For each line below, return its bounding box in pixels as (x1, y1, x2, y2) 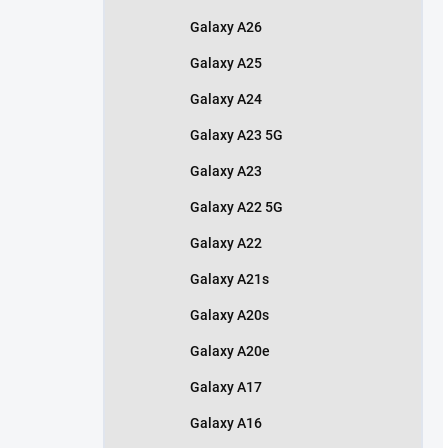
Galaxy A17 (190, 378, 262, 395)
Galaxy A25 (190, 54, 262, 71)
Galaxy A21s (190, 270, 269, 287)
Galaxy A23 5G (190, 126, 283, 143)
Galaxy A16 (190, 414, 262, 431)
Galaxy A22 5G (190, 198, 283, 215)
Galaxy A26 (190, 18, 262, 35)
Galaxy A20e (190, 342, 270, 359)
